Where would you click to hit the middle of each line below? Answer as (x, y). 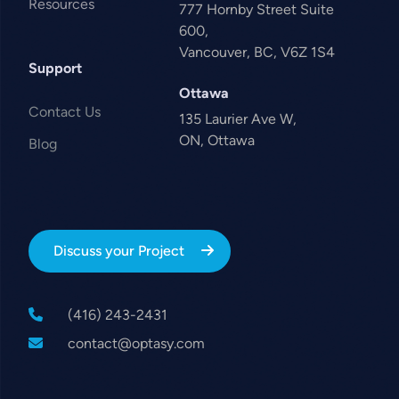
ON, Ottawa (217, 141)
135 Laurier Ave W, (238, 119)
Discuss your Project (119, 251)
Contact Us (65, 112)
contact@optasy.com (136, 344)
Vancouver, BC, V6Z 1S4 (257, 53)
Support (55, 69)
